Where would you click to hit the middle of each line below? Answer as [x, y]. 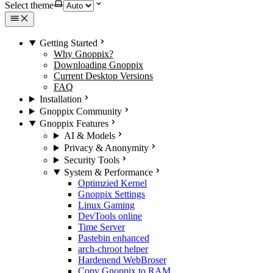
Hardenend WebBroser [122, 260]
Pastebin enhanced [114, 238]
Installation [60, 99]
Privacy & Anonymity [106, 148]
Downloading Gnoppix [98, 65]
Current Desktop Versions [103, 76]
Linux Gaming [106, 205]
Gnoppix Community [80, 111]
